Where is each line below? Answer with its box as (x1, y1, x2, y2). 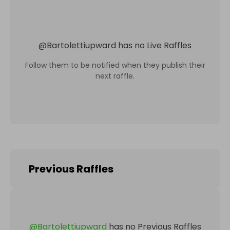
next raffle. (95, 70, 135, 81)
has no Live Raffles (118, 39, 191, 51)
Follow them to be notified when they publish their (25, 60, 205, 70)
